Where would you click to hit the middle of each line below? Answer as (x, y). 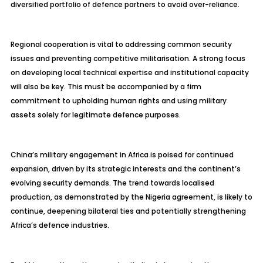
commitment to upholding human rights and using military (118, 101)
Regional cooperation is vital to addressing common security (121, 44)
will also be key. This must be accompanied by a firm (106, 87)
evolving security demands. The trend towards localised (112, 183)
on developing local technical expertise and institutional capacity (129, 73)
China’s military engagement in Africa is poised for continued (122, 155)
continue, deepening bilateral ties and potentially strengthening (128, 211)
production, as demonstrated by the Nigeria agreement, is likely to (131, 197)
